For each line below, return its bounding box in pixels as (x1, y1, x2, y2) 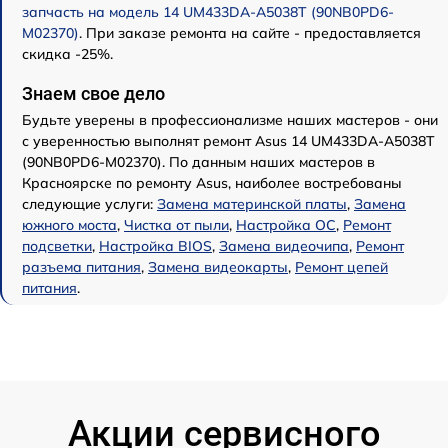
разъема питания (22, 257, 141, 276)
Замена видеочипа (219, 236, 349, 255)
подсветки (22, 236, 92, 255)
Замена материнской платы (157, 194, 347, 213)
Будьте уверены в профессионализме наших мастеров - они (22, 110, 438, 129)
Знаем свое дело (22, 82, 165, 104)
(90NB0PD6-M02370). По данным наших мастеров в (22, 152, 375, 171)
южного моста (22, 215, 117, 234)
